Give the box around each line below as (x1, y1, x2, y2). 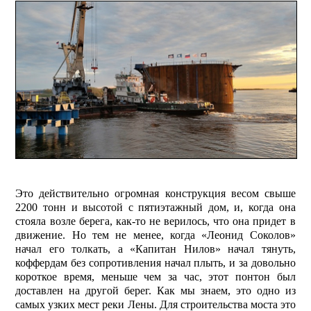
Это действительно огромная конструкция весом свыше (15, 187, 296, 200)
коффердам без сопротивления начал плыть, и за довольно (15, 257, 296, 269)
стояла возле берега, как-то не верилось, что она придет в (15, 215, 296, 228)
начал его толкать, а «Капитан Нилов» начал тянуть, (15, 243, 296, 255)
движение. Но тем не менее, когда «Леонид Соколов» (15, 229, 296, 242)
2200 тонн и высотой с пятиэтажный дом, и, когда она (15, 201, 296, 214)
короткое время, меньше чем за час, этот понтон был (15, 271, 296, 283)
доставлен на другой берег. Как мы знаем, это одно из (15, 285, 296, 297)
